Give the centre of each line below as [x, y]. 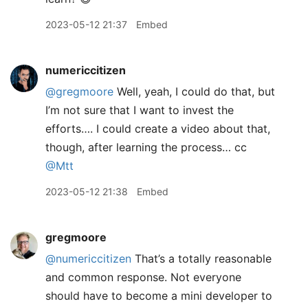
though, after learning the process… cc [146, 147]
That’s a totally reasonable [201, 258]
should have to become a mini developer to [159, 296]
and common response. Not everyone [143, 277]
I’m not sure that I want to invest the [140, 110]
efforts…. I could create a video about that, [158, 129]
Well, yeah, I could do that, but [194, 91]
